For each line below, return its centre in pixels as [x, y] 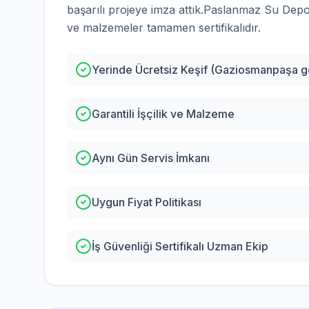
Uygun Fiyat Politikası [147, 202]
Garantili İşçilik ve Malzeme [163, 114]
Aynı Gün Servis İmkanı [151, 158]
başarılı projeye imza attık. [135, 10]
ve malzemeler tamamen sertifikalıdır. [164, 28]
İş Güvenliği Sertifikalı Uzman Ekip [180, 246]
